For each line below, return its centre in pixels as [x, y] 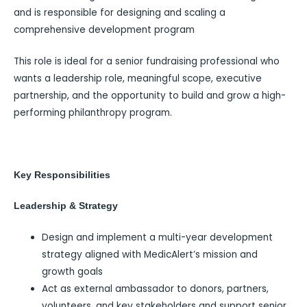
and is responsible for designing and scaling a [120, 13]
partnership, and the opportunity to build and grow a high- [150, 95]
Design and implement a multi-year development [158, 237]
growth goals [73, 271]
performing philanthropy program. [93, 112]
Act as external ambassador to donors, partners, [156, 288]
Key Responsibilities [62, 175]
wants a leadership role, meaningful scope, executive [138, 78]
